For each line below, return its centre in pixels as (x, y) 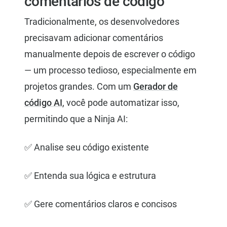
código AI (43, 103)
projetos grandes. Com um (79, 87)
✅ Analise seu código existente (87, 147)
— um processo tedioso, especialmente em (110, 70)
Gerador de (156, 87)
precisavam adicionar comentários (94, 38)
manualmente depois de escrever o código (110, 54)
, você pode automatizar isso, (121, 103)
